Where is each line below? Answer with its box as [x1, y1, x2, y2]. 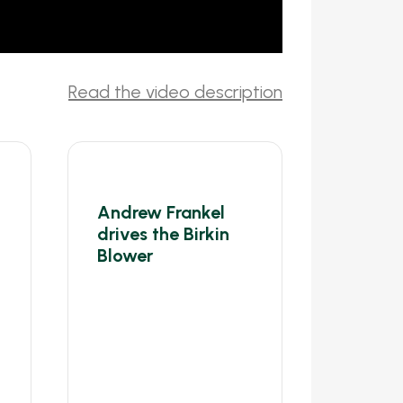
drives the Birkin [97, 222, 229, 245]
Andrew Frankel [97, 201, 225, 223]
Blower [97, 244, 153, 266]
